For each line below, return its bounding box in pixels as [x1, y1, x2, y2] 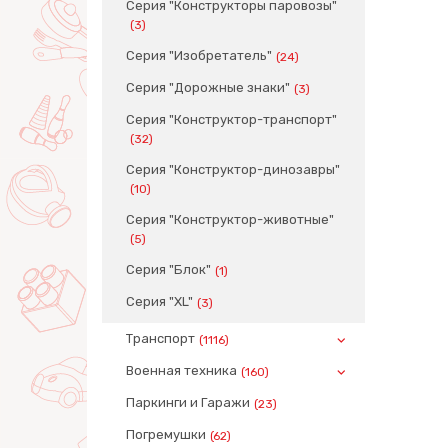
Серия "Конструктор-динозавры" [126, 162, 340, 177]
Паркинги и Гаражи [126, 395, 250, 410]
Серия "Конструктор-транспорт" [126, 112, 337, 127]
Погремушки [126, 427, 206, 442]
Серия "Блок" [126, 262, 211, 277]
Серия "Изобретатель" [126, 48, 272, 63]
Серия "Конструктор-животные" [126, 212, 334, 227]
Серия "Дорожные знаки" [126, 80, 290, 95]
